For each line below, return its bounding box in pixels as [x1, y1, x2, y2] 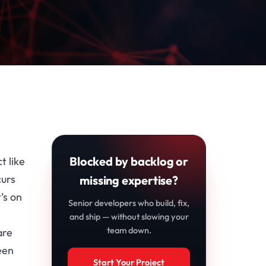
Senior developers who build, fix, [68, 197, 190, 209]
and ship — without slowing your [69, 211, 189, 223]
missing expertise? [80, 173, 178, 188]
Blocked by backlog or [69, 154, 189, 169]
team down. [106, 224, 151, 236]
